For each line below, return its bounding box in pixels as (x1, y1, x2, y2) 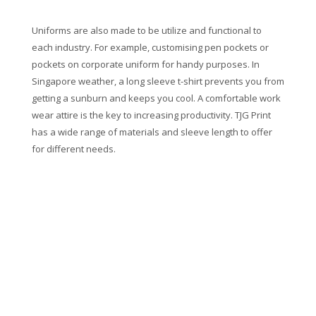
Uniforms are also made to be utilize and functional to (31, 23, 262, 37)
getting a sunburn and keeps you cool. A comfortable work (31, 91, 281, 104)
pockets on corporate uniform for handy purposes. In (31, 57, 260, 71)
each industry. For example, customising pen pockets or (31, 40, 269, 54)
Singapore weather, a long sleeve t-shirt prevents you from (31, 74, 284, 87)
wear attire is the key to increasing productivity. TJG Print (31, 108, 271, 121)
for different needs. (31, 142, 116, 155)
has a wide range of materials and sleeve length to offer (31, 125, 272, 138)
